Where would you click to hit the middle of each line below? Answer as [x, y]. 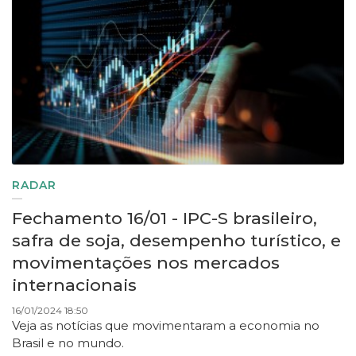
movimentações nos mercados [146, 263]
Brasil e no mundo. [70, 343]
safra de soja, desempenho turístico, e [176, 241]
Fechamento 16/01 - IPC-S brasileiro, [164, 219]
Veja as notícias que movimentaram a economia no [166, 326]
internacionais [74, 285]
